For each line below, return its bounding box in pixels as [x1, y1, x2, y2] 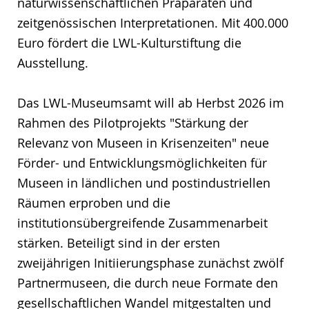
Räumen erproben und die [17, 194, 170, 211]
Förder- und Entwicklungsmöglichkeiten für [17, 154, 267, 171]
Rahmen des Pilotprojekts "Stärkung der [17, 114, 248, 131]
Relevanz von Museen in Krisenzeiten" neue [17, 134, 269, 151]
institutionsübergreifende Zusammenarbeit [17, 214, 268, 231]
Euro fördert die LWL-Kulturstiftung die [17, 34, 241, 51]
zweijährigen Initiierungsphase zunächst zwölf [17, 254, 283, 271]
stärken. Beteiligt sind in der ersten [17, 234, 220, 251]
